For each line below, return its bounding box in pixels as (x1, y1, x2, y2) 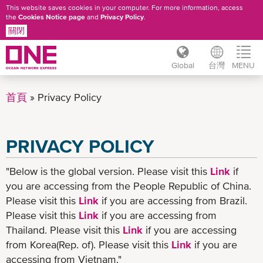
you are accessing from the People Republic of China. (6, 179, 251, 192)
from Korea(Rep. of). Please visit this (6, 238, 171, 251)
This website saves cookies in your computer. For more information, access (6, 4, 243, 12)
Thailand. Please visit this (6, 223, 123, 236)
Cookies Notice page (18, 13, 85, 21)
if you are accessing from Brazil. (99, 194, 247, 207)
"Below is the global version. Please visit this (6, 164, 210, 177)
